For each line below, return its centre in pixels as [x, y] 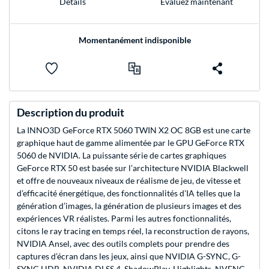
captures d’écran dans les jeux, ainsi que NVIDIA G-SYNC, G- [129, 256]
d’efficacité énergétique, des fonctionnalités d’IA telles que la [128, 193]
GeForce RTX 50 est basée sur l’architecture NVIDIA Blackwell [133, 168]
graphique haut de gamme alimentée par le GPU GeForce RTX [131, 143]
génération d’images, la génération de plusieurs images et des [129, 206]
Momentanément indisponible [134, 40]
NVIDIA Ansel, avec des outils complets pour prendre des [123, 244]
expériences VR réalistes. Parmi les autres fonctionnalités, [124, 219]
